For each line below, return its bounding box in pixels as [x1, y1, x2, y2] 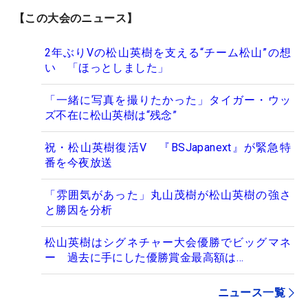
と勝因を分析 [45, 203, 113, 217]
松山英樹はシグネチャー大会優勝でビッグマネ [45, 236, 291, 250]
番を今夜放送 [45, 156, 113, 170]
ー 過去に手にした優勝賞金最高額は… [45, 251, 244, 265]
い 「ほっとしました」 [45, 61, 169, 75]
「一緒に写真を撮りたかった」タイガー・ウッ [45, 93, 291, 107]
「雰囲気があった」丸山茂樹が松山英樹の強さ [45, 188, 291, 202]
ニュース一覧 [217, 286, 285, 300]
